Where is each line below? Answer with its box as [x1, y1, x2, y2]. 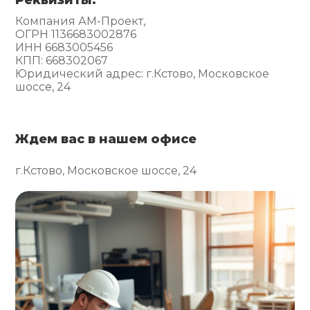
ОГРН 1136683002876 [15, 27, 137, 41]
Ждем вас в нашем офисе [15, 131, 197, 147]
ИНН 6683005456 [15, 40, 113, 54]
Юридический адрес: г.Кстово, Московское [15, 66, 270, 80]
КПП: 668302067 [15, 53, 109, 67]
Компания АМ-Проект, [15, 14, 146, 28]
